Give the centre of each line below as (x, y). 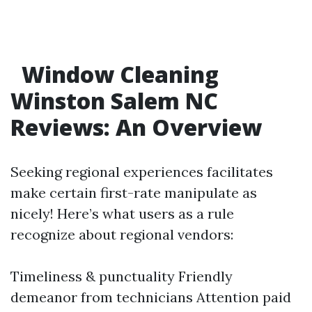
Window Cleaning (117, 74)
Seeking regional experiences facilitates (142, 172)
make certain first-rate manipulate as (134, 193)
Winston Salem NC (114, 101)
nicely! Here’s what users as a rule (122, 213)
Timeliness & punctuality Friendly (122, 276)
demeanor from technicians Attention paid (151, 297)
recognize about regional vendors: (122, 234)
